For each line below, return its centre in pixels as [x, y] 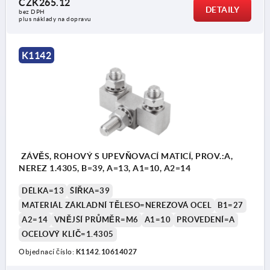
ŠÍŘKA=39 [90, 191]
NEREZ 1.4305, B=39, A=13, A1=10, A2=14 [105, 168]
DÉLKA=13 [43, 191]
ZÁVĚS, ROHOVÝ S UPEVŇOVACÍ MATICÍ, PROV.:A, [126, 156]
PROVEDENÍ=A [206, 220]
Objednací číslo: [47, 252]
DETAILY [222, 10]
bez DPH [32, 12]
